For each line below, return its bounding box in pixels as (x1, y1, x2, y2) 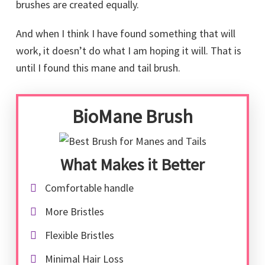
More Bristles (45, 204, 104, 218)
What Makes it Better (60, 153, 205, 175)
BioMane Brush (72, 105, 193, 128)
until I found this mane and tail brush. (16, 61, 180, 75)
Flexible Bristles (45, 228, 114, 242)
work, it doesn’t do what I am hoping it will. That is (16, 44, 241, 57)
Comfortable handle (45, 180, 134, 195)
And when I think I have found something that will (16, 27, 235, 40)
